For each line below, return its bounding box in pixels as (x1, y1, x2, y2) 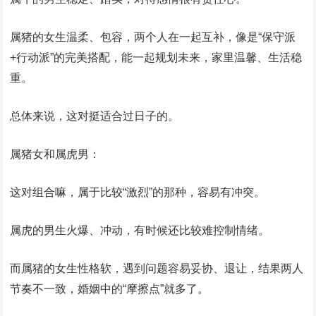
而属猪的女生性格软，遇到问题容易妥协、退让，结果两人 (10, 262, 304, 275)
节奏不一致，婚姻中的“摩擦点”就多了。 (10, 283, 209, 296)
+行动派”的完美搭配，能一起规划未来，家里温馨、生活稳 (10, 51, 303, 64)
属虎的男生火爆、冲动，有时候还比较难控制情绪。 (10, 224, 270, 237)
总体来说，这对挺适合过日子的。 (10, 110, 180, 123)
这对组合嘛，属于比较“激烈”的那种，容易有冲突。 (10, 186, 266, 199)
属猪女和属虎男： (10, 148, 101, 161)
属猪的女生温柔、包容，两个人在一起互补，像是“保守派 (10, 31, 296, 44)
